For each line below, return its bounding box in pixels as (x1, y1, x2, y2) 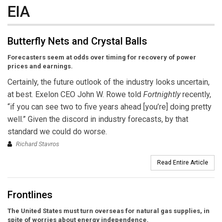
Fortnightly (143, 90, 180, 100)
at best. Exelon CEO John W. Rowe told (7, 90, 143, 100)
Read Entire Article (157, 159, 208, 166)
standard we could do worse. (7, 127, 107, 137)
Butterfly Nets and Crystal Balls (7, 35, 147, 48)
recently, (180, 90, 211, 100)
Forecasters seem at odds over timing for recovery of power (7, 54, 196, 61)
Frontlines (7, 189, 53, 201)
